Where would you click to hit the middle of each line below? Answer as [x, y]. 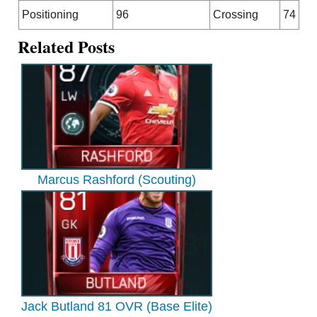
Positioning [50, 15]
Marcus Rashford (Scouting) [117, 180]
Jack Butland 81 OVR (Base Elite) [117, 307]
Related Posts [67, 47]
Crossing [235, 15]
